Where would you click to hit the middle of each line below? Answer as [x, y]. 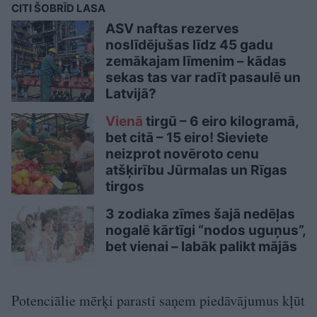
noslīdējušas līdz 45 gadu [189, 45]
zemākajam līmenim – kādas [196, 62]
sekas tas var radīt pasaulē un [203, 78]
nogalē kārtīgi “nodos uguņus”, [206, 231]
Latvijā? [131, 94]
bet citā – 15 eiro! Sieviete [187, 138]
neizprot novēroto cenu [182, 154]
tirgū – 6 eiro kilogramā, [221, 122]
